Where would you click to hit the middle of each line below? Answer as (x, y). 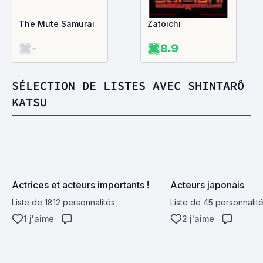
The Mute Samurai (57, 24)
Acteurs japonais (207, 185)
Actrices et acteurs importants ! (80, 185)
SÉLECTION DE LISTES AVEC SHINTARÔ (128, 85)
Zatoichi (164, 24)
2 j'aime (198, 219)
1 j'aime (39, 219)
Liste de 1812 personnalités (63, 202)
